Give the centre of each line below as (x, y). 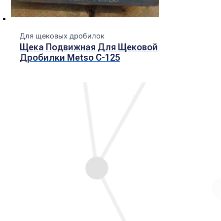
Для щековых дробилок (62, 36)
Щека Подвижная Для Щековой (89, 47)
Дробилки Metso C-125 (70, 58)
